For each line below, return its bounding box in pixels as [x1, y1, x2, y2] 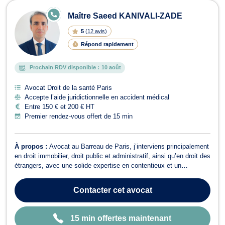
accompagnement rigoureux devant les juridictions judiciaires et [15, 171, 199, 179]
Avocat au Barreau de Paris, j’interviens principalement [49, 142, 209, 150]
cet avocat [110, 185, 152, 194]
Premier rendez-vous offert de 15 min [25, 112, 133, 120]
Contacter [73, 185, 111, 194]
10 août [101, 64, 121, 71]
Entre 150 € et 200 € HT [25, 102, 94, 110]
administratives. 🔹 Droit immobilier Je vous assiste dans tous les [15, 180, 206, 188]
